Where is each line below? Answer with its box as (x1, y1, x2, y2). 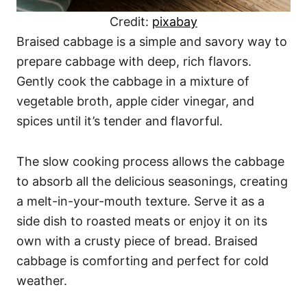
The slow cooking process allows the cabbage (16, 154, 284, 169)
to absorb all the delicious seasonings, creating (16, 174, 288, 188)
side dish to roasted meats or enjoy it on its (16, 214, 267, 228)
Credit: (110, 14, 152, 29)
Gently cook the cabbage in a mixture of (16, 74, 249, 88)
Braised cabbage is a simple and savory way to (16, 34, 287, 49)
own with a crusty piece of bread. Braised (16, 234, 258, 248)
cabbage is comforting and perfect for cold (16, 254, 269, 268)
